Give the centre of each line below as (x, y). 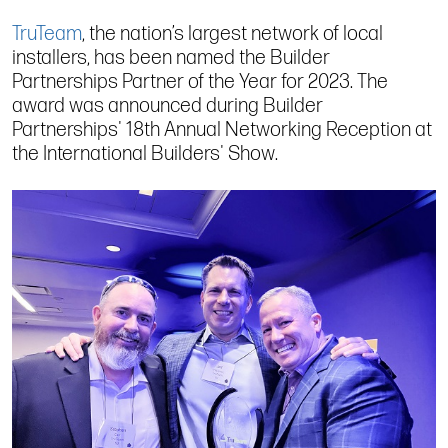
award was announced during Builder (167, 105)
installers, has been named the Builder (171, 57)
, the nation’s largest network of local (232, 33)
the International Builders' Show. (147, 153)
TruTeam (47, 33)
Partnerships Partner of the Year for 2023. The (200, 81)
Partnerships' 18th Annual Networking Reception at (222, 129)
